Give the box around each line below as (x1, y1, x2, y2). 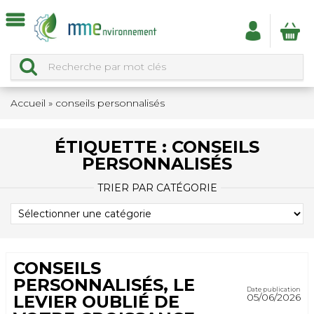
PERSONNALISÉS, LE (13, 275, 195, 295)
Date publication (247, 285, 301, 293)
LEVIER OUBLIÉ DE (13, 292, 179, 312)
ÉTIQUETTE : (55, 137, 172, 157)
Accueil (11, 97, 46, 109)
